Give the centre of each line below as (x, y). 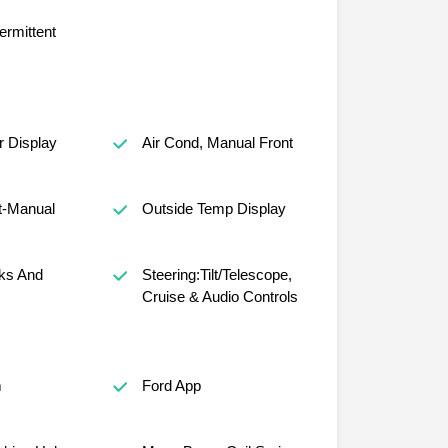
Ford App (171, 385)
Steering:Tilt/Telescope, (216, 274)
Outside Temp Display (213, 208)
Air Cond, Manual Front (217, 142)
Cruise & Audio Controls (219, 296)
